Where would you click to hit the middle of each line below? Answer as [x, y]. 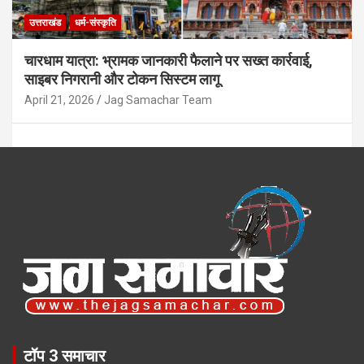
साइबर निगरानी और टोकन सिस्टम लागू [122, 79]
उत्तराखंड [45, 22]
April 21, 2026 [59, 100]
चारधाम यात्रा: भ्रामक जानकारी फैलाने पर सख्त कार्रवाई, [169, 60]
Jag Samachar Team [158, 100]
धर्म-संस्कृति [95, 22]
